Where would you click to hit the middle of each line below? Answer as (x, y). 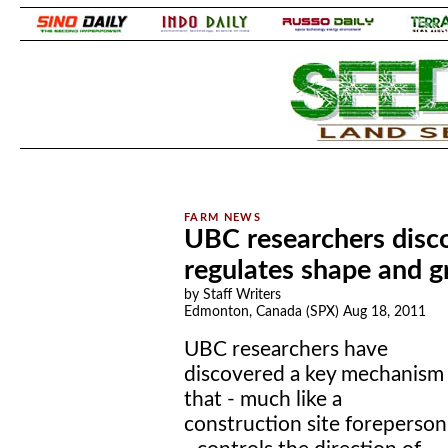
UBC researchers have (286, 349)
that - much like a (263, 399)
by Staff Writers (232, 295)
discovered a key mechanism (314, 374)
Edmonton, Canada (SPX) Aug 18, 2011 (305, 312)
